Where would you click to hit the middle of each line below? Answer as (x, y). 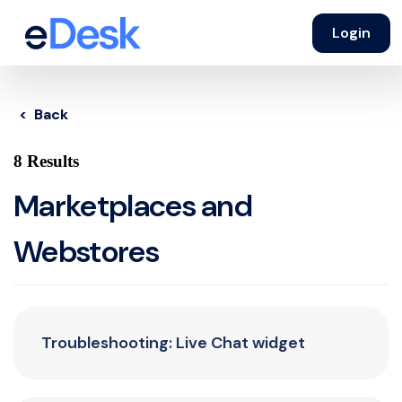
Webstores (86, 252)
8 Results (46, 161)
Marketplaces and (133, 206)
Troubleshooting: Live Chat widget (173, 343)
